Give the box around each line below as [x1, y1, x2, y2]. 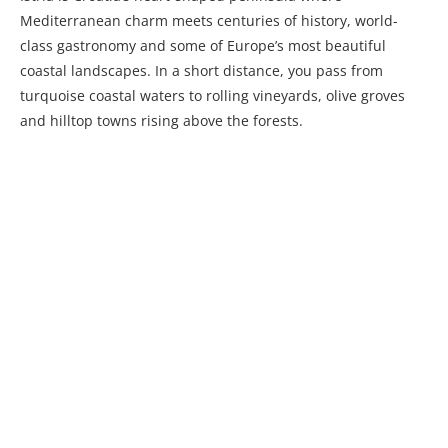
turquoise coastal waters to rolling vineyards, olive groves [20, 86, 405, 106]
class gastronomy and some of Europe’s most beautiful [20, 36, 386, 56]
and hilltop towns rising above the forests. [20, 111, 303, 131]
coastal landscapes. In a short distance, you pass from [20, 61, 383, 81]
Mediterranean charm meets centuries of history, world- [20, 11, 398, 31]
